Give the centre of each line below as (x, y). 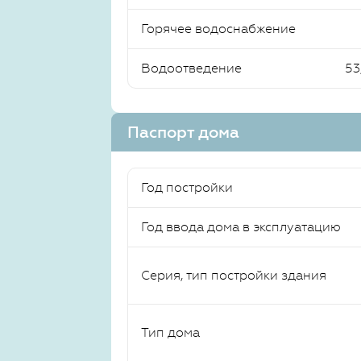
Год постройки (187, 187)
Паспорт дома (183, 132)
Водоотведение (191, 68)
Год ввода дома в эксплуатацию (241, 227)
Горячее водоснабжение (218, 29)
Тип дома (170, 332)
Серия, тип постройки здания (234, 275)
